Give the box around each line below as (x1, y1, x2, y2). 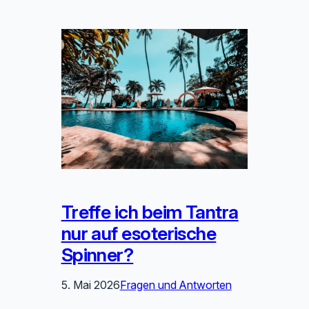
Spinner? (61, 243, 134, 266)
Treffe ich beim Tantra (61, 200, 239, 223)
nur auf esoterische (61, 221, 217, 245)
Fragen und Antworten (119, 277, 232, 292)
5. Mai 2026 (61, 277, 120, 292)
